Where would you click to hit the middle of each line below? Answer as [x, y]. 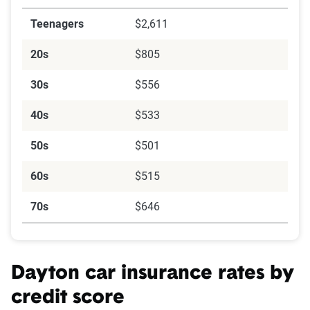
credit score [68, 299]
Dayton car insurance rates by [153, 274]
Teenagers [57, 24]
